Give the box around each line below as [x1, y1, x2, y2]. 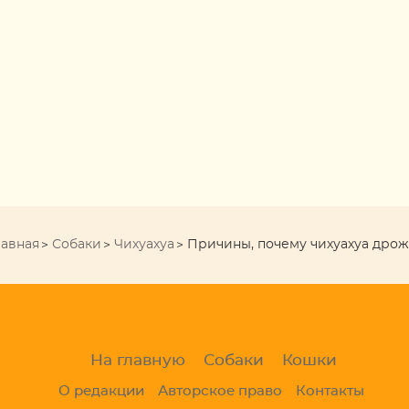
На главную [90, 352, 185, 369]
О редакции [58, 384, 144, 399]
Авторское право [158, 384, 282, 399]
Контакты [296, 384, 364, 399]
